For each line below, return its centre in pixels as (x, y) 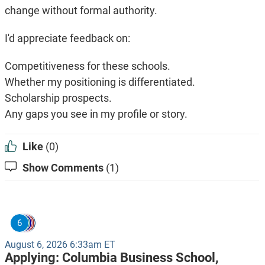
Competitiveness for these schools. (87, 66)
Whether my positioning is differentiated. (100, 82)
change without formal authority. (81, 11)
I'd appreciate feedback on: (67, 38)
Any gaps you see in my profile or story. (96, 114)
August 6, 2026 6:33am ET (60, 245)
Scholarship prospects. (58, 98)
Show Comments (63, 168)
